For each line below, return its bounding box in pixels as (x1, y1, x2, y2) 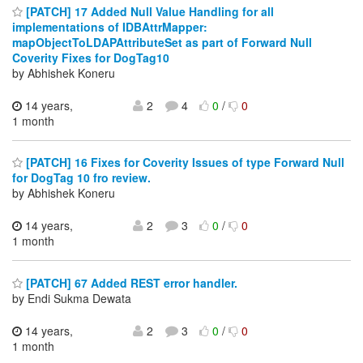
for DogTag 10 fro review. (12, 169, 151, 186)
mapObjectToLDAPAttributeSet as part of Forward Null (12, 33, 312, 50)
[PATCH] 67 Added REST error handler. (23, 274, 237, 291)
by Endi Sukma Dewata (12, 289, 131, 306)
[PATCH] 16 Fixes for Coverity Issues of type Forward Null (23, 154, 344, 171)
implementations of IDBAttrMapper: (12, 18, 207, 35)
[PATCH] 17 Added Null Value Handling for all (23, 2, 274, 19)
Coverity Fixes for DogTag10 (12, 49, 169, 66)
